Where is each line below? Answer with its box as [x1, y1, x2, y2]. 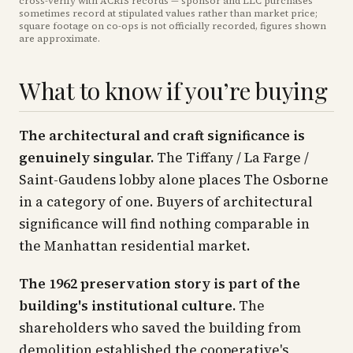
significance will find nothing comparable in [19, 214, 310, 233]
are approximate [19, 32, 98, 45]
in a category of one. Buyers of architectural [19, 192, 313, 211]
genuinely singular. [19, 148, 154, 167]
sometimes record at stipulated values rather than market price [19, 7, 315, 20]
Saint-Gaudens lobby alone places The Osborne [19, 170, 329, 189]
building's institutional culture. [19, 296, 236, 315]
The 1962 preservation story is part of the [19, 274, 300, 293]
